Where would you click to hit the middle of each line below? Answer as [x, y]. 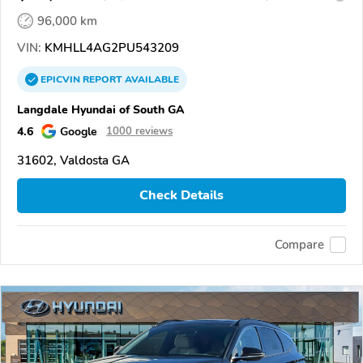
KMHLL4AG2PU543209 [110, 47]
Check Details [181, 196]
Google [79, 131]
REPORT [102, 79]
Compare [299, 245]
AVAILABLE [151, 79]
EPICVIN [62, 79]
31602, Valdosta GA [73, 160]
